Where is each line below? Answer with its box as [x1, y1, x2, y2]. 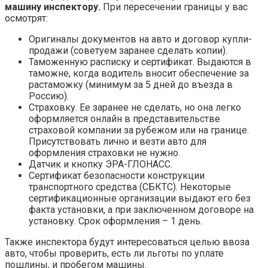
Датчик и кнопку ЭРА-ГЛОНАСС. [29, 159, 172, 170]
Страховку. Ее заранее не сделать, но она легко [29, 102, 241, 114]
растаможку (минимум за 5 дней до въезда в [29, 79, 233, 91]
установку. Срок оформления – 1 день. [29, 215, 202, 227]
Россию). [29, 90, 69, 102]
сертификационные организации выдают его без [29, 193, 251, 205]
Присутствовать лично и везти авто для [29, 136, 206, 148]
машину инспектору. [5, 1, 100, 13]
